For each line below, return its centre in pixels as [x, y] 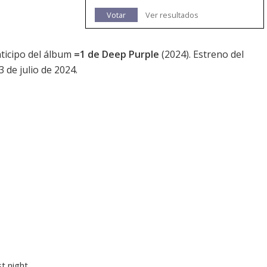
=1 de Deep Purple [117, 55]
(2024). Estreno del [201, 55]
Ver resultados [172, 15]
